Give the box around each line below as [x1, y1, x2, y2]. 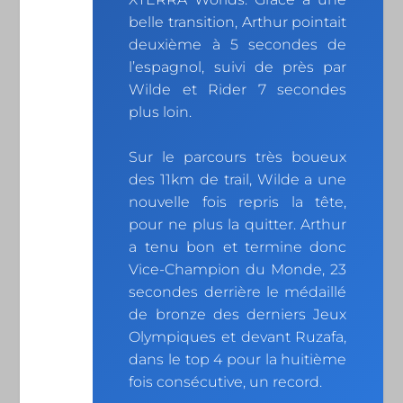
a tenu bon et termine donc [129, 238, 347, 256]
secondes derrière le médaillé [129, 283, 347, 301]
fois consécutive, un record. [129, 373, 323, 391]
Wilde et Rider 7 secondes [129, 80, 347, 98]
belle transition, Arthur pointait [129, 13, 347, 31]
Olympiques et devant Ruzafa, [129, 328, 347, 346]
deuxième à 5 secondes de [129, 35, 347, 53]
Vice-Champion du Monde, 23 [129, 261, 347, 279]
